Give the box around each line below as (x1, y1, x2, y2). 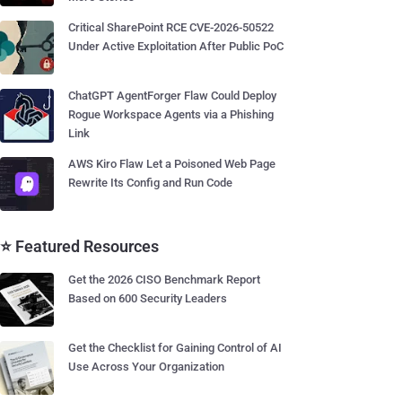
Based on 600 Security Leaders (68, 292, 227, 305)
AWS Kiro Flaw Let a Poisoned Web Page (68, 157, 275, 170)
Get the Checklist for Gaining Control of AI (68, 341, 282, 354)
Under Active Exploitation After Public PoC (68, 39, 284, 53)
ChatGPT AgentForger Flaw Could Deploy (68, 89, 276, 102)
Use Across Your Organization (68, 360, 224, 373)
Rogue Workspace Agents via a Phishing (68, 108, 274, 121)
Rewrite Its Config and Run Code (68, 176, 232, 189)
